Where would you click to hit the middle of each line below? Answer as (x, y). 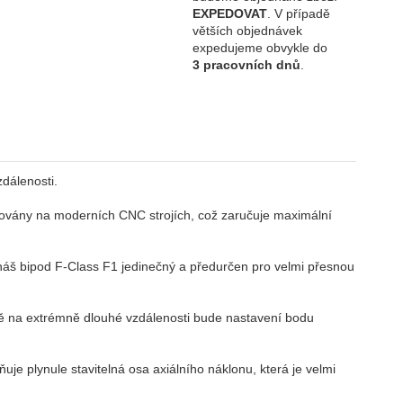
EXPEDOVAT (230, 13)
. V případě (299, 13)
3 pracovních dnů (247, 64)
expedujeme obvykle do (260, 47)
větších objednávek (248, 30)
